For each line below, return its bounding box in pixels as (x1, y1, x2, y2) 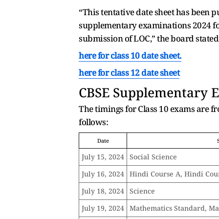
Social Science (130, 152, 177, 161)
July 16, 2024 (82, 169, 124, 178)
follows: (79, 116, 108, 128)
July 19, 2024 (82, 203, 124, 213)
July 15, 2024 (82, 152, 124, 161)
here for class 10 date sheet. (79, 49, 181, 61)
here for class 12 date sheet (79, 66, 179, 78)
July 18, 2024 (82, 186, 124, 196)
